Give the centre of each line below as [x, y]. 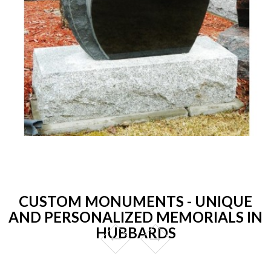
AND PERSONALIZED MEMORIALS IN [135, 217]
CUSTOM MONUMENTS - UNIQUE [135, 201]
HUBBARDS [135, 232]
